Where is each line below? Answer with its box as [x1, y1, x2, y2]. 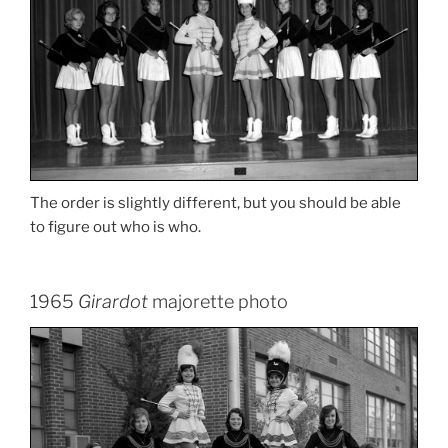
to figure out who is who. [30, 218, 201, 237]
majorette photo [148, 290, 288, 312]
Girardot [78, 290, 148, 312]
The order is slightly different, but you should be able [30, 194, 401, 213]
